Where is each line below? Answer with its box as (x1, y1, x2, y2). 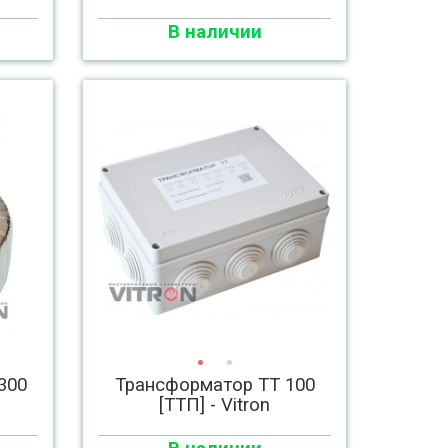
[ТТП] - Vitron (159, 394, 271, 416)
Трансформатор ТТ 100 (114, 374, 315, 396)
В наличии (167, 21, 262, 43)
